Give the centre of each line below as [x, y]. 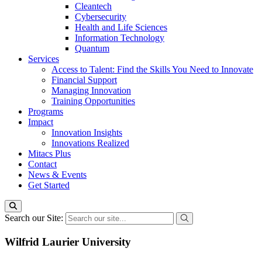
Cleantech [93, 6]
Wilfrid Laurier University [68, 242]
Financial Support [84, 80]
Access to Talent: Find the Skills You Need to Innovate [152, 69]
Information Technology [120, 38]
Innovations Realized [90, 143]
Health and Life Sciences [121, 27]
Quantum [92, 48]
